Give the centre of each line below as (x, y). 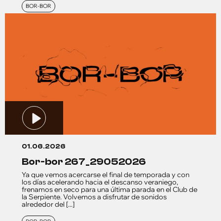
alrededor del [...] (48, 204)
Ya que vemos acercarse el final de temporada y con (106, 175)
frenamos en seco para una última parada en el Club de (110, 190)
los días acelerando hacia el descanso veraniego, (100, 182)
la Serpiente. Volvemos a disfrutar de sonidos (94, 197)
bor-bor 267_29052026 (87, 162)
